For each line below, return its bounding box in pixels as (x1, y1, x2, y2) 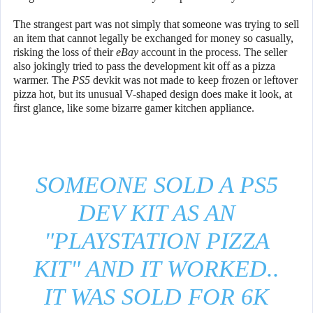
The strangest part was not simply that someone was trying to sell (13, 18, 299, 31)
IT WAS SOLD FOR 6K (44, 284, 269, 310)
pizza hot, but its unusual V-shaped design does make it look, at (13, 88, 292, 101)
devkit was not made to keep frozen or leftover (90, 74, 298, 87)
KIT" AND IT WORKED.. (34, 256, 279, 282)
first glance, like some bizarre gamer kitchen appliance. (13, 102, 254, 115)
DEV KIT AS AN (78, 200, 235, 226)
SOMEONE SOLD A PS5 (35, 172, 278, 198)
